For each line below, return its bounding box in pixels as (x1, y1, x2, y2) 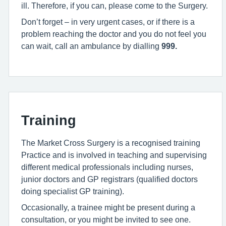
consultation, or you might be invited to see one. (21, 215, 191, 223)
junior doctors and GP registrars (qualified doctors (21, 175, 198, 183)
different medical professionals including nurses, (21, 163, 193, 171)
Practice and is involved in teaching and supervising (21, 151, 207, 159)
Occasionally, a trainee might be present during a (21, 203, 195, 211)
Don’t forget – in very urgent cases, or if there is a (21, 18, 195, 26)
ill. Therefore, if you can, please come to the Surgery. (21, 2, 208, 10)
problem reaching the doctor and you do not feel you (21, 30, 206, 38)
